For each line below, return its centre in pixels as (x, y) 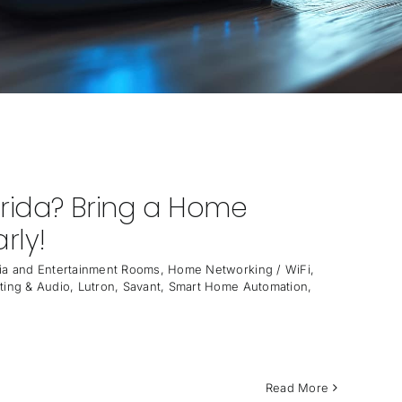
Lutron (96, 286)
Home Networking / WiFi (239, 269)
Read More (297, 388)
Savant (142, 286)
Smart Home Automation (238, 286)
